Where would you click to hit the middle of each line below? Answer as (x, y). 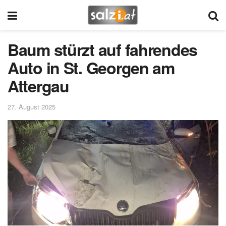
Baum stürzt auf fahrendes (102, 49)
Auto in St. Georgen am (91, 68)
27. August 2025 (32, 106)
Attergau (38, 86)
